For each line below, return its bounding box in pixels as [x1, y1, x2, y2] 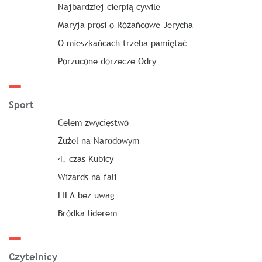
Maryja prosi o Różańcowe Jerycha [57, 19, 193, 30]
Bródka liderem [57, 207, 117, 219]
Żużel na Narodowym [57, 135, 139, 146]
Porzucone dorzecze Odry [57, 55, 156, 67]
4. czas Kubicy [57, 153, 113, 164]
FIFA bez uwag [57, 189, 115, 201]
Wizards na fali [57, 171, 116, 182]
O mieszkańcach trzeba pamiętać [57, 37, 187, 49]
